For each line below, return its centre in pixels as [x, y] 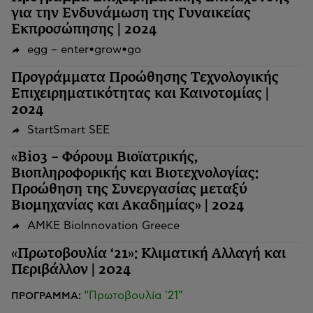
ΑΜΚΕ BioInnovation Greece [103, 226]
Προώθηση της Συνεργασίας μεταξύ [129, 190]
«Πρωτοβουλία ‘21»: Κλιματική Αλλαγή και [148, 254]
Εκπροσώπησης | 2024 [84, 30]
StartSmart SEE [68, 130]
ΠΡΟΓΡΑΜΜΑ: [48, 296]
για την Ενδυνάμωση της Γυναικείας [131, 14]
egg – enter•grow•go [84, 50]
